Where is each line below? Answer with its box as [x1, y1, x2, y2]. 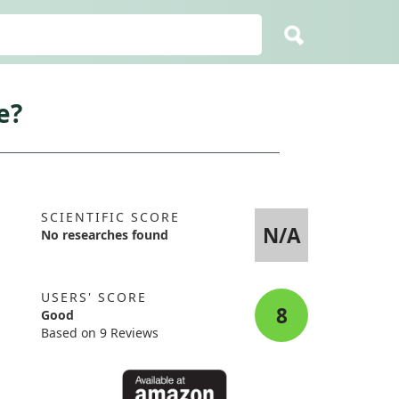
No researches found [41, 226, 168, 243]
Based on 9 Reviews [41, 324, 159, 341]
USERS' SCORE [41, 289, 147, 305]
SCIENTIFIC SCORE [41, 208, 180, 225]
